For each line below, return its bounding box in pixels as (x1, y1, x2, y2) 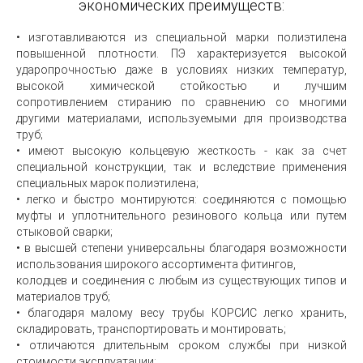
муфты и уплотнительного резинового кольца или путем (16, 209, 347, 222)
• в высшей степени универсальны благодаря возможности (16, 241, 347, 254)
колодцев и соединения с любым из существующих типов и (16, 274, 347, 287)
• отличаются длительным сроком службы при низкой (16, 339, 347, 352)
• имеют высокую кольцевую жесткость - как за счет (16, 144, 347, 157)
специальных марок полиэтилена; (16, 177, 199, 190)
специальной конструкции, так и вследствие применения (16, 160, 347, 173)
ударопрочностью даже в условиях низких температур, (16, 63, 347, 76)
